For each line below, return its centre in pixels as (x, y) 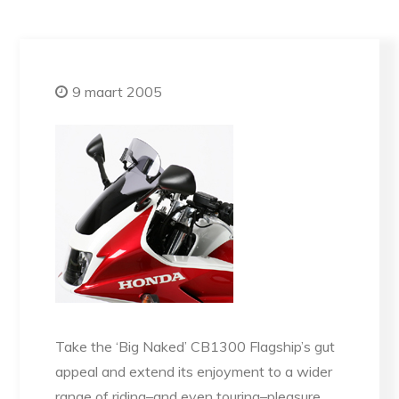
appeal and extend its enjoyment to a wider (194, 372)
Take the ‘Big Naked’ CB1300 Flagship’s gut (195, 347)
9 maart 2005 (118, 92)
